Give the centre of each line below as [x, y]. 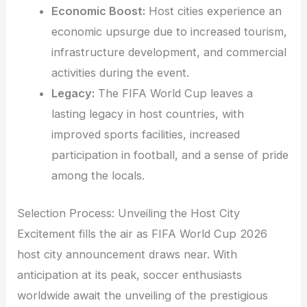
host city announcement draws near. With [127, 254]
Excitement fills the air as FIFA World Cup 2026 [143, 233]
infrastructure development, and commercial [169, 52]
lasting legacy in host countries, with [147, 114]
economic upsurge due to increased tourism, [169, 32]
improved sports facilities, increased [145, 135]
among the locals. [98, 176]
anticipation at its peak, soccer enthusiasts [130, 274]
